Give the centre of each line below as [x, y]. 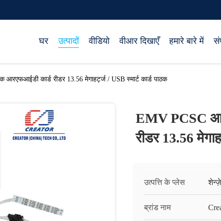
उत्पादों [69, 41]
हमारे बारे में [186, 41]
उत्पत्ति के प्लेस [165, 182]
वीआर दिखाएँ [139, 41]
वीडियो [99, 41]
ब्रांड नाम [157, 207]
